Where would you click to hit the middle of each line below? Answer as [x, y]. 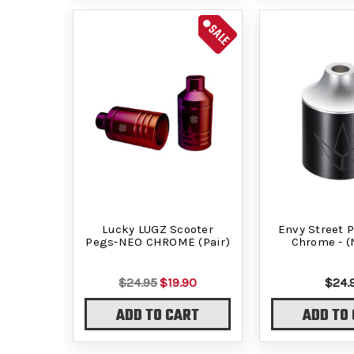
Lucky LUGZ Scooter [158, 229]
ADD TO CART [158, 316]
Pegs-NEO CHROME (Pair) [158, 241]
